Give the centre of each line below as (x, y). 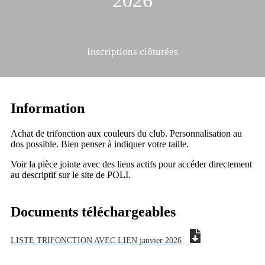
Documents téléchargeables (93, 212)
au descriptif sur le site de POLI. (71, 175)
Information (48, 108)
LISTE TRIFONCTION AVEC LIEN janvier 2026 (96, 240)
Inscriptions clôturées (132, 51)
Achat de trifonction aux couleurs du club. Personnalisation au (126, 133)
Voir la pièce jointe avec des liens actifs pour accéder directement (131, 164)
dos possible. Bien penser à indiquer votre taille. (100, 144)
